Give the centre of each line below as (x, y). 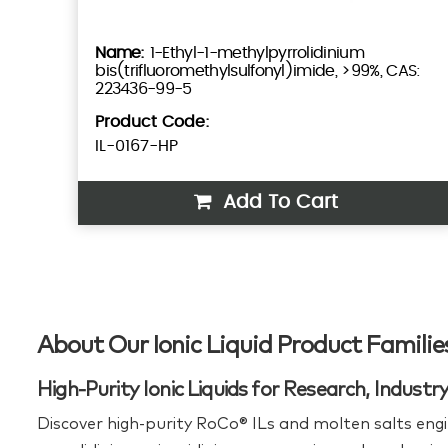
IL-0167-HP (137, 145)
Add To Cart (278, 202)
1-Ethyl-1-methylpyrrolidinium (257, 52)
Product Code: (153, 121)
